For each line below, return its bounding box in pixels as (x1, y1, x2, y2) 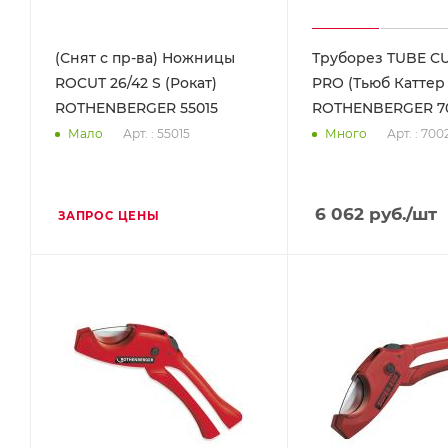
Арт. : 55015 (123, 125, 190, 141)
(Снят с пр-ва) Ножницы (55, 48, 235, 67)
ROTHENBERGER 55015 (55, 98, 218, 117)
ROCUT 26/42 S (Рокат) (55, 73, 217, 92)
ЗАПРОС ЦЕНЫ (58, 208, 160, 223)
